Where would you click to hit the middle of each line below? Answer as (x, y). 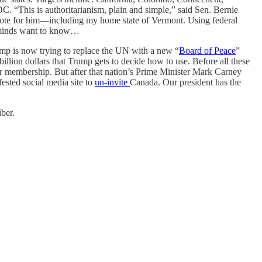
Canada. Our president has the (185, 82)
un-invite (112, 82)
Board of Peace (207, 50)
